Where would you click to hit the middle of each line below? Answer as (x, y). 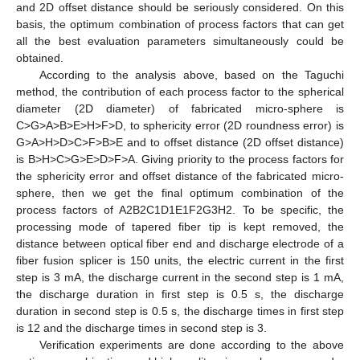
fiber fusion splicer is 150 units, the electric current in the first (180, 260)
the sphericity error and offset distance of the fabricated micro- (180, 176)
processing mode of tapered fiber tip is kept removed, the (180, 226)
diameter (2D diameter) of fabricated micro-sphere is (180, 108)
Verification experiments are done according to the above (191, 344)
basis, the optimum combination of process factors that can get (180, 24)
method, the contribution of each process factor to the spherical (180, 91)
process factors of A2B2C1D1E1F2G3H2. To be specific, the (180, 209)
